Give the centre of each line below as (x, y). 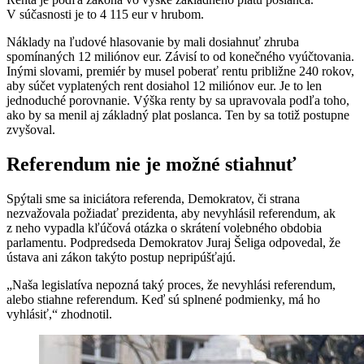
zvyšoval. (31, 129)
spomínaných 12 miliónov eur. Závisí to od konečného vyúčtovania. (180, 56)
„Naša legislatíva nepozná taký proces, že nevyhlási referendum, (171, 284)
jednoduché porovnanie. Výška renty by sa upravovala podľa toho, (178, 100)
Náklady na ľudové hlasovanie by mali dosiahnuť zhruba (153, 41)
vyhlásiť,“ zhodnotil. (59, 314)
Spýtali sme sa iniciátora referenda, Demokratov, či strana (153, 198)
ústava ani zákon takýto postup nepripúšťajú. (121, 257)
